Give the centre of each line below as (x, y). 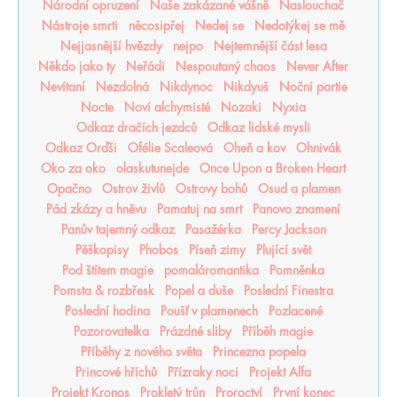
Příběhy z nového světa (141, 352)
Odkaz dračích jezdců (136, 128)
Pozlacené (295, 311)
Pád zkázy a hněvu (96, 210)
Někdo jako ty (77, 67)
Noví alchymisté (167, 108)
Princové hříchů (116, 373)
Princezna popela (259, 352)
